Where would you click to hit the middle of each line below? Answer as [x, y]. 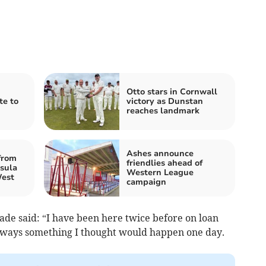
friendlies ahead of [164, 163]
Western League [160, 172]
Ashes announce [160, 153]
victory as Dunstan [165, 101]
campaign [146, 182]
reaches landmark [163, 110]
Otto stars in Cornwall [172, 91]
